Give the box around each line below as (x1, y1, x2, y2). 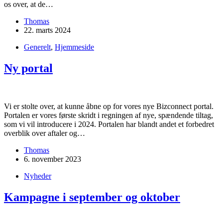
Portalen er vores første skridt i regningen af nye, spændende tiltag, (4, 111, 213, 120)
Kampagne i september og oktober (4, 191, 180, 204)
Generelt (24, 43, 51, 52)
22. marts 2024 (24, 26, 71, 35)
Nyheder (24, 172, 51, 181)
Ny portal (4, 62, 53, 75)
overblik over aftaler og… (4, 129, 85, 138)
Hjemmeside (55, 43, 94, 52)
